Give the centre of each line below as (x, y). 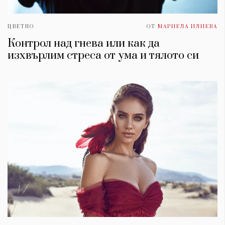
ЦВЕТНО (21, 26)
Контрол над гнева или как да (84, 43)
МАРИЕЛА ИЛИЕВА (188, 26)
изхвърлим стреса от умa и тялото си (103, 55)
